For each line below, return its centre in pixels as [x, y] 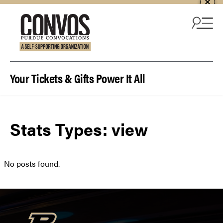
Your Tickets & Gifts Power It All [78, 78]
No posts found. [32, 164]
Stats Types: [61, 129]
